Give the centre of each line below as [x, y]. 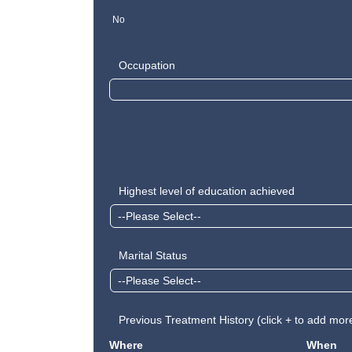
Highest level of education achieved [207, 191]
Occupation [147, 66]
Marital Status [153, 256]
